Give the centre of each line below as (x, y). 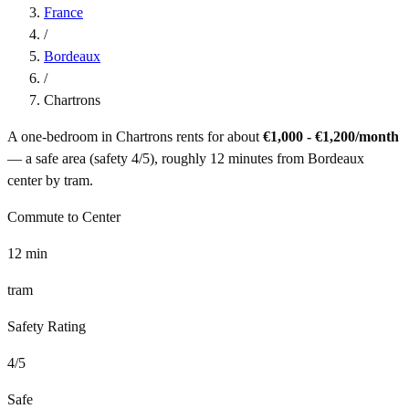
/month (377, 136)
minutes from (266, 158)
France (63, 12)
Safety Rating (47, 326)
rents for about (216, 136)
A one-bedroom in (62, 136)
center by (34, 180)
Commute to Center (64, 216)
